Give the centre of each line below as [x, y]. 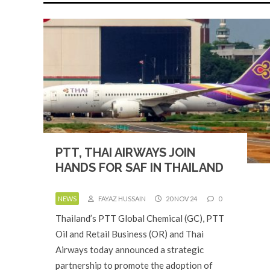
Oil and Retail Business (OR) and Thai [130, 234]
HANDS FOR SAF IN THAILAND [140, 168]
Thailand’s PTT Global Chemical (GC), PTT [140, 218]
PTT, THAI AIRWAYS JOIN [125, 152]
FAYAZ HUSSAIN [121, 199]
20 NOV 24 [181, 199]
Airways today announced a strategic [130, 250]
